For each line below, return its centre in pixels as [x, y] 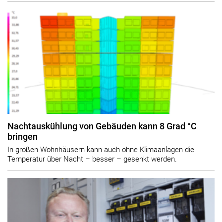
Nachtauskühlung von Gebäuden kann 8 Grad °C [102, 126]
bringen [23, 137]
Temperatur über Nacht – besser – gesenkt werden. [92, 159]
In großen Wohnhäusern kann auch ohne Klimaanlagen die [101, 150]
